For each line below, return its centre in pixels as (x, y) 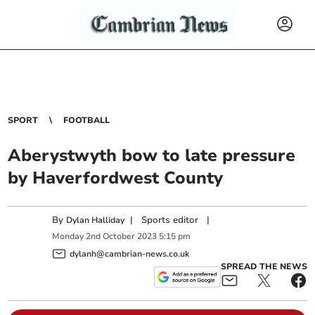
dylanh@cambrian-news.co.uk (130, 253)
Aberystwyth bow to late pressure (152, 155)
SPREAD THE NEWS (264, 266)
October (119, 237)
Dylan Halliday (96, 220)
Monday (68, 237)
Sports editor (170, 220)
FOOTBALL (87, 120)
